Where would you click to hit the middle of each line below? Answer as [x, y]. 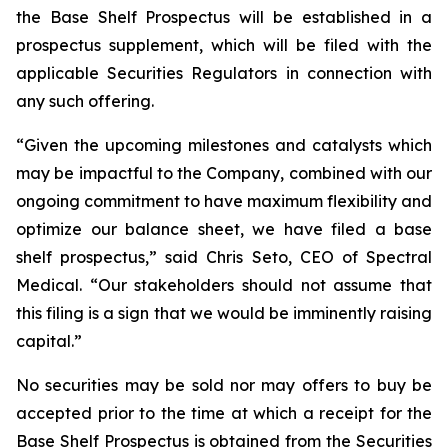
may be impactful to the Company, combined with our [224, 173]
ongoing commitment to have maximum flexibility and [224, 201]
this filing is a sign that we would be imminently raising [224, 313]
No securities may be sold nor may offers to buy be [224, 385]
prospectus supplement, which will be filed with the [224, 45]
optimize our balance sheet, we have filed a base [224, 229]
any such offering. [85, 101]
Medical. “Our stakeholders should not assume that [224, 285]
